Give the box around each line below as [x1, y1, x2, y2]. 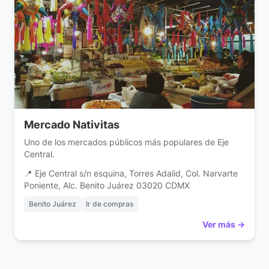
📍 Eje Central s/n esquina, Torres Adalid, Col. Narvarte [24, 169, 238, 179]
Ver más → [202, 219, 245, 230]
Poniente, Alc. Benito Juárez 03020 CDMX [24, 181, 190, 191]
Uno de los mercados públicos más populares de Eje [24, 137, 229, 148]
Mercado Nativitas [24, 118, 119, 131]
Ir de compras [86, 199, 133, 209]
